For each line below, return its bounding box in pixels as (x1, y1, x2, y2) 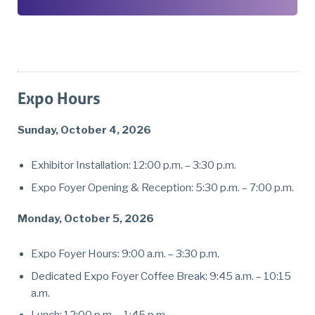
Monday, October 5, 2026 (18, 212, 154, 226)
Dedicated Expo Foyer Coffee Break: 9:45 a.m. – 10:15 (30, 269, 291, 283)
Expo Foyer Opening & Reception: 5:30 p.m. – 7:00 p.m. (30, 181, 294, 194)
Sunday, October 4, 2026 (18, 123, 151, 136)
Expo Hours (18, 87, 101, 108)
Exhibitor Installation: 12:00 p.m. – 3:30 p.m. (30, 159, 236, 172)
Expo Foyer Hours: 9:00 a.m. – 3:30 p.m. (30, 247, 219, 261)
